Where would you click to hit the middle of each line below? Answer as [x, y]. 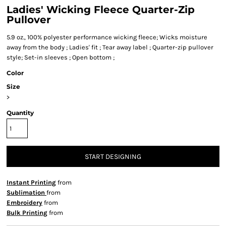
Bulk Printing [27, 213]
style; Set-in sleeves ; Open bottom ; [61, 57]
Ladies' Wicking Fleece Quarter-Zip [101, 10]
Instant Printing [31, 182]
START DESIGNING [113, 157]
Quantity [20, 113]
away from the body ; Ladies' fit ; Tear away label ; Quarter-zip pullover [110, 47]
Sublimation [26, 192]
